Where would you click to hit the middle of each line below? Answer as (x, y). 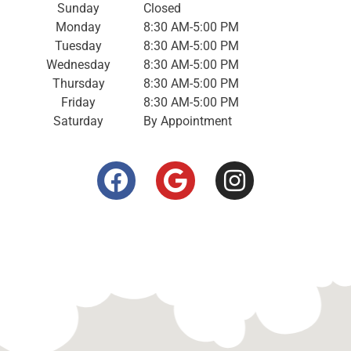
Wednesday (79, 64)
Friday (79, 102)
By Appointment (187, 121)
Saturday (79, 121)
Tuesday (79, 45)
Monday (79, 27)
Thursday (78, 83)
